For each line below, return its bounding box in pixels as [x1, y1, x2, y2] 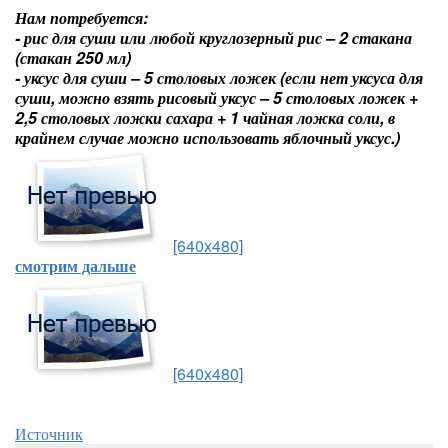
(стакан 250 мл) [15, 46, 131, 69]
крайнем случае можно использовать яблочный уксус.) [15, 126, 400, 149]
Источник [15, 422, 83, 445]
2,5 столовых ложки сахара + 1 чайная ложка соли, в [15, 106, 395, 129]
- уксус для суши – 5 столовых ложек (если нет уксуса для [15, 66, 423, 89]
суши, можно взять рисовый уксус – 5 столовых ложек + [15, 86, 418, 109]
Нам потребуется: [15, 6, 148, 29]
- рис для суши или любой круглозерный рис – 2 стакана [15, 26, 412, 49]
